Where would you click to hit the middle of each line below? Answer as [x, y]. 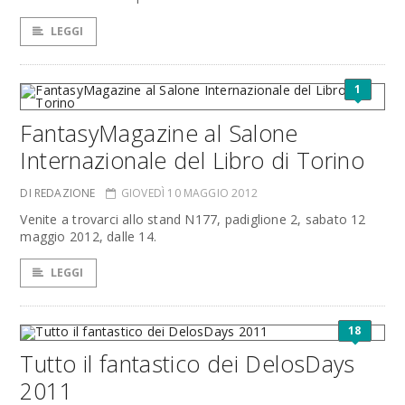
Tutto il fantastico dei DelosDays [188, 363]
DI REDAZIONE [58, 193]
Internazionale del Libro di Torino [193, 160]
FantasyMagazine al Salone [159, 133]
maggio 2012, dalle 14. [89, 236]
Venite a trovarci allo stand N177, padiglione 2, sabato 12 [193, 219]
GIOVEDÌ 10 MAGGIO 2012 [189, 193]
